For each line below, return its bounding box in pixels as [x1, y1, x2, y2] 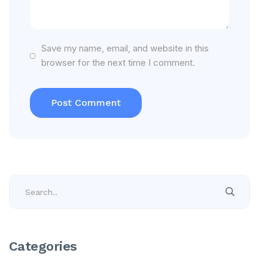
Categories [9, 239, 77, 254]
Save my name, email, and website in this [41, 42, 209, 54]
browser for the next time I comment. [41, 57, 195, 68]
